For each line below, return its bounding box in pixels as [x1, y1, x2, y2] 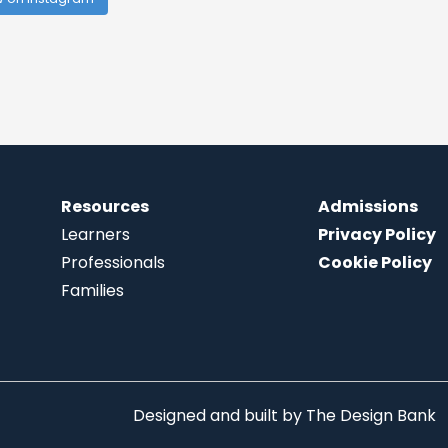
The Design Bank [306, 403, 436, 427]
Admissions [318, 194, 418, 218]
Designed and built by [133, 403, 306, 427]
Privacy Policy [318, 222, 436, 246]
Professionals [60, 250, 165, 274]
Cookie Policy [318, 250, 432, 274]
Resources [60, 194, 149, 218]
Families [60, 278, 124, 302]
